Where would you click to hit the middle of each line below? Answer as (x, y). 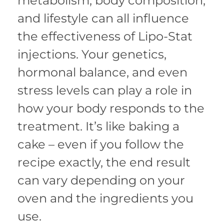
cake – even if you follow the (101, 144)
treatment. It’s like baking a (98, 126)
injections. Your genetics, (92, 54)
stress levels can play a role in (105, 90)
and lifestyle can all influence (103, 18)
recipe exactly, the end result (104, 162)
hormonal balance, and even (102, 72)
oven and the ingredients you (105, 198)
